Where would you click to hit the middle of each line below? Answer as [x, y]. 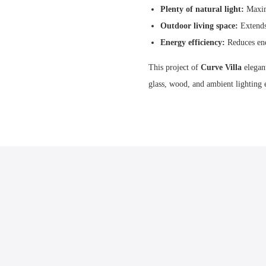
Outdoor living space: [199, 26]
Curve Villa [222, 67]
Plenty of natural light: [202, 9]
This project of [175, 67]
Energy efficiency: [193, 42]
